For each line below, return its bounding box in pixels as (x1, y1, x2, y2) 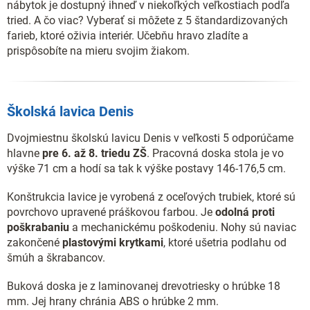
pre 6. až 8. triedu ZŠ (42, 146, 147, 160)
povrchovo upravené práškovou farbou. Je (7, 205, 215, 219)
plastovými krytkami (62, 235, 163, 249)
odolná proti (215, 205, 275, 219)
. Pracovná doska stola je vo (147, 146, 284, 160)
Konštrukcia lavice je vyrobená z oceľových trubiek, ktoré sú (7, 190, 295, 203)
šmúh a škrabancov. (7, 250, 105, 264)
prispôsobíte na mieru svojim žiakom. (7, 44, 190, 57)
